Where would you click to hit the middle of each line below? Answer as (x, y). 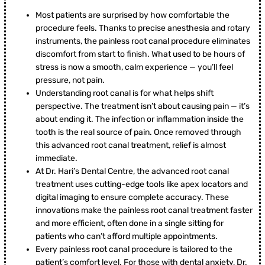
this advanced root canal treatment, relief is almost (131, 146)
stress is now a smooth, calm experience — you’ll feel (134, 67)
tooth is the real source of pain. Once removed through (138, 132)
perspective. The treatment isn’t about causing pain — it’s (143, 106)
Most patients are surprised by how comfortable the (132, 15)
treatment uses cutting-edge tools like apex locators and (142, 185)
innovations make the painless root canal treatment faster (144, 211)
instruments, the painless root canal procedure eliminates (143, 41)
